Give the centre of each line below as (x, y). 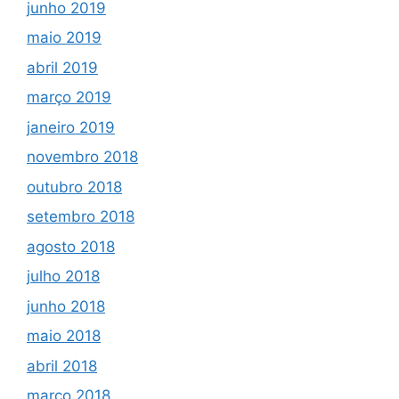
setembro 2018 (81, 217)
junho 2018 (66, 306)
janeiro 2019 (71, 127)
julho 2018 (63, 277)
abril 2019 (62, 67)
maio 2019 (64, 38)
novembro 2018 (82, 157)
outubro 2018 (74, 187)
